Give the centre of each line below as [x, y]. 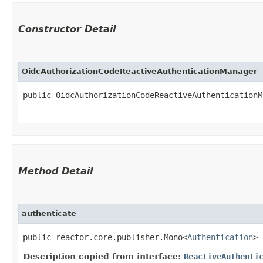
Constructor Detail [67, 29]
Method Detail [55, 171]
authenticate [49, 213]
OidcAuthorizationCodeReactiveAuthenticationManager [139, 71]
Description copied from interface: [103, 256]
